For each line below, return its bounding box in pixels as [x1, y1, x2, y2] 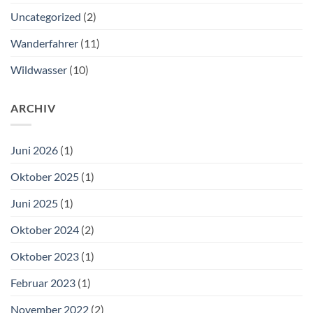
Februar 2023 [10, 276, 75, 290]
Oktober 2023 [10, 249, 79, 263]
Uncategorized [10, 9, 81, 23]
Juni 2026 [10, 143, 58, 157]
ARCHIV [10, 101, 56, 115]
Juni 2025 [10, 196, 58, 210]
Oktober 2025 [10, 170, 79, 184]
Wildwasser [10, 62, 67, 76]
